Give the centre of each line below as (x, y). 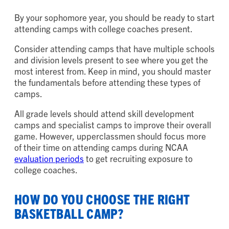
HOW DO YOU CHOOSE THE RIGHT (102, 199)
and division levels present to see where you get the (111, 60)
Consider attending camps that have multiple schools (114, 49)
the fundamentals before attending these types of (107, 82)
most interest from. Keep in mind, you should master (113, 71)
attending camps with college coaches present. (105, 29)
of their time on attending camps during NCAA (101, 147)
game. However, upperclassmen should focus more (110, 136)
